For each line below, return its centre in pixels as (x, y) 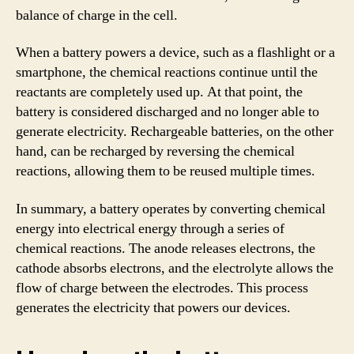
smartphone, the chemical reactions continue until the (167, 72)
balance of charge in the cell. (97, 15)
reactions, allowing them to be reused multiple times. (166, 171)
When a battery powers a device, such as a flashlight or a (175, 53)
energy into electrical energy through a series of (150, 228)
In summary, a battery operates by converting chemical (171, 209)
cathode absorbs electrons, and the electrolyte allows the (175, 268)
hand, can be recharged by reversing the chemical (155, 151)
